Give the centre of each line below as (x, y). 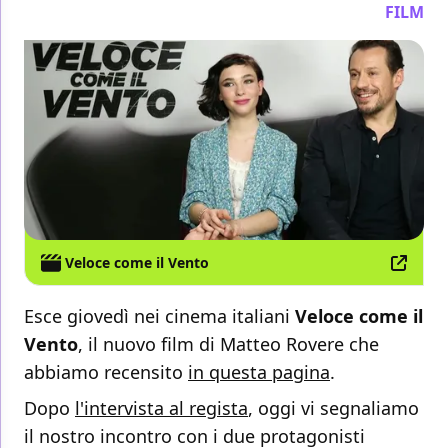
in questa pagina (259, 372)
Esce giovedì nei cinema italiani (159, 316)
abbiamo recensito (106, 372)
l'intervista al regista (161, 408)
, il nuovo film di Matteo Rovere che (228, 344)
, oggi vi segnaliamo (333, 408)
